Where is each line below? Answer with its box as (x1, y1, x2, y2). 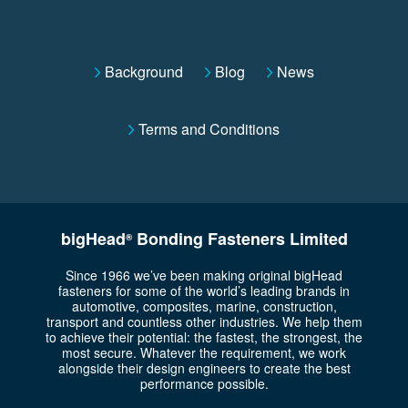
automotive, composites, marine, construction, (71, 297, 337, 316)
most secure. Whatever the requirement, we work (62, 343, 346, 362)
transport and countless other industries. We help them (46, 312, 362, 331)
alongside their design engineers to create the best (57, 359, 351, 378)
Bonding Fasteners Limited (131, 227, 348, 251)
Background (104, 61, 183, 83)
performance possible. (139, 374, 269, 393)
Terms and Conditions (138, 118, 280, 140)
